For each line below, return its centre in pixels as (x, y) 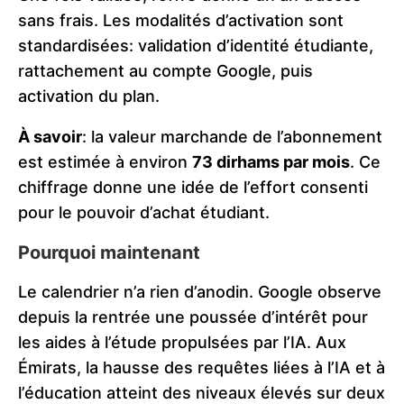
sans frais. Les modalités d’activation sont (181, 21)
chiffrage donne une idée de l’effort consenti (193, 188)
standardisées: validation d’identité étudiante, (196, 46)
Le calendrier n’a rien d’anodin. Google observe (200, 292)
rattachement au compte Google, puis (165, 71)
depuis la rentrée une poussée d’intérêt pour (193, 317)
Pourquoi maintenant (109, 253)
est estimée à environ (105, 162)
